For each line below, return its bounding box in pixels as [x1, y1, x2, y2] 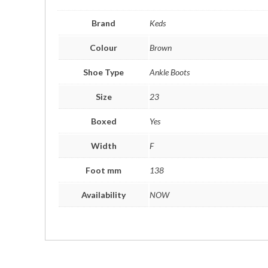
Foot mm [86, 165, 122, 175]
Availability [81, 190, 126, 200]
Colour [90, 42, 118, 53]
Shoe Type [83, 67, 124, 77]
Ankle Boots [150, 67, 190, 77]
